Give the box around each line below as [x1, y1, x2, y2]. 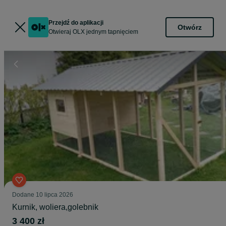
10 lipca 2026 [36, 191, 73, 198]
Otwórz [178, 23, 202, 31]
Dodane [12, 191, 36, 198]
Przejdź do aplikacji [48, 19, 103, 26]
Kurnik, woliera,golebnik [12, 203, 98, 211]
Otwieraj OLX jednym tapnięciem [48, 28, 138, 35]
